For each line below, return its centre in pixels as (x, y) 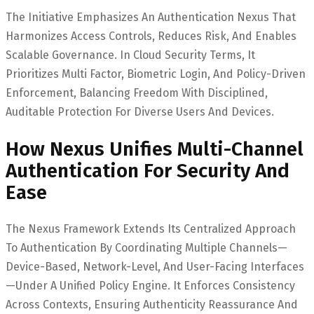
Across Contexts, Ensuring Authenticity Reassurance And (152, 304)
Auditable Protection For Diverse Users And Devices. (140, 112)
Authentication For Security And (148, 170)
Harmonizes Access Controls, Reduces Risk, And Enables (151, 36)
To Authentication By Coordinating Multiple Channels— (146, 247)
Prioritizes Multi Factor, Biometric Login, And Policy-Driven (156, 74)
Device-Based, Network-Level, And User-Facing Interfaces (155, 266)
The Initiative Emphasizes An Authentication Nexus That (151, 18)
